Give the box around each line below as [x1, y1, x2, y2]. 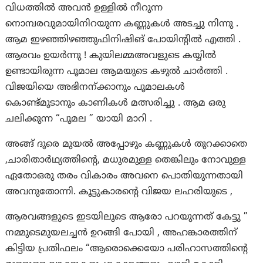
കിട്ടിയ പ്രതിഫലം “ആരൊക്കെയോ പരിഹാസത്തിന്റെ [5, 243, 248, 255]
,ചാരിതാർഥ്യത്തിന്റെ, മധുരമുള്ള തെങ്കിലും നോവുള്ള [5, 154, 247, 167]
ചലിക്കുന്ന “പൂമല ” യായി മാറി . [5, 113, 153, 126]
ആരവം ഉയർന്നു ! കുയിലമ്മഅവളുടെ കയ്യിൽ [5, 50, 217, 62]
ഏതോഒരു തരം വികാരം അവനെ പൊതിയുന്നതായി [5, 170, 244, 183]
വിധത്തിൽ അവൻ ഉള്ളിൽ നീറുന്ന [5, 2, 163, 15]
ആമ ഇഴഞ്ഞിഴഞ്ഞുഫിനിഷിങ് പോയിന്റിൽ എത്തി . [5, 34, 241, 46]
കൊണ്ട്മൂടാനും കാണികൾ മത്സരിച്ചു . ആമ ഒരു [5, 97, 226, 110]
